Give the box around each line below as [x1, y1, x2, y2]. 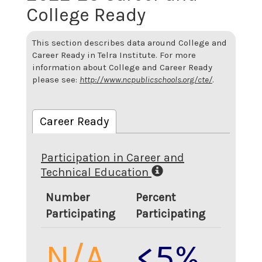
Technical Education [41, 165, 149, 179]
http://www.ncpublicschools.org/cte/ [80, 74, 212, 85]
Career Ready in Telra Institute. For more [32, 50, 196, 60]
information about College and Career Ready [32, 62, 212, 73]
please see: [32, 74, 77, 85]
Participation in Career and [41, 150, 184, 164]
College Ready [26, 4, 146, 26]
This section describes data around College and [32, 37, 227, 48]
